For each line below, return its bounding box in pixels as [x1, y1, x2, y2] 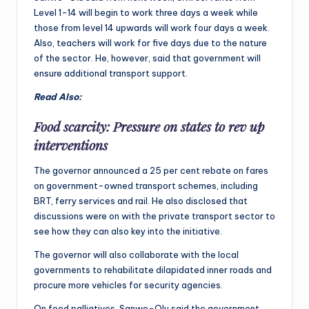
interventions [34, 135, 108, 154]
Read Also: [34, 90, 81, 102]
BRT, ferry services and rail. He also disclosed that [34, 195, 248, 206]
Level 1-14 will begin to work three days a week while [34, 6, 258, 18]
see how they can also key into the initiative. [34, 225, 222, 237]
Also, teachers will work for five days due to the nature [34, 37, 267, 48]
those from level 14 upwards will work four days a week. [34, 21, 270, 33]
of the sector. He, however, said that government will [34, 52, 261, 63]
